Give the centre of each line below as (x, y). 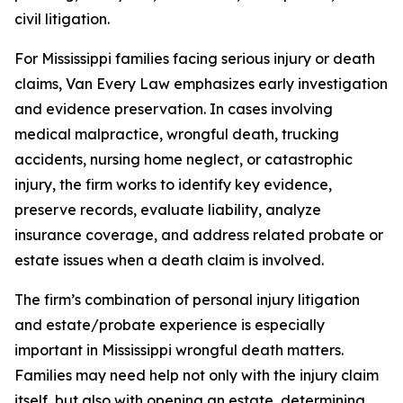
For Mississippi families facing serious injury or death (195, 58)
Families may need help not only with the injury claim (197, 375)
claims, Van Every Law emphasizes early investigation (201, 84)
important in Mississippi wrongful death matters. (179, 350)
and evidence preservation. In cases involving (174, 109)
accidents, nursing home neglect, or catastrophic (184, 159)
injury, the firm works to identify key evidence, (173, 184)
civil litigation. (62, 19)
